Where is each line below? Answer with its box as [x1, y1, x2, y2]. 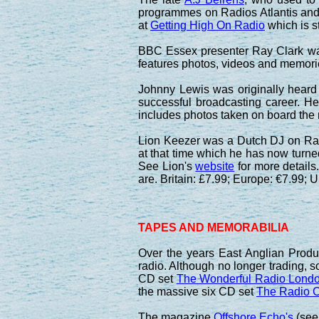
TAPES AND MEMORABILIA [138, 221, 289, 234]
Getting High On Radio [150, 19, 265, 31]
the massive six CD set [138, 285, 256, 298]
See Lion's [138, 159, 196, 172]
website [195, 159, 235, 172]
